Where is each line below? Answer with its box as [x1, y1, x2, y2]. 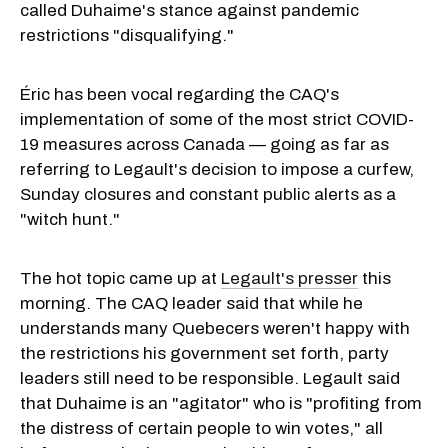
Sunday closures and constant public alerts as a [20, 184, 396, 204]
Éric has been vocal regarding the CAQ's [20, 84, 339, 104]
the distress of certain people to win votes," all [20, 418, 383, 438]
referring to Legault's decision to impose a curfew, [20, 159, 414, 179]
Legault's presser [221, 268, 358, 288]
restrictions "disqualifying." [20, 25, 234, 45]
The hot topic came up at [20, 268, 221, 288]
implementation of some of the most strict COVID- [20, 109, 414, 129]
